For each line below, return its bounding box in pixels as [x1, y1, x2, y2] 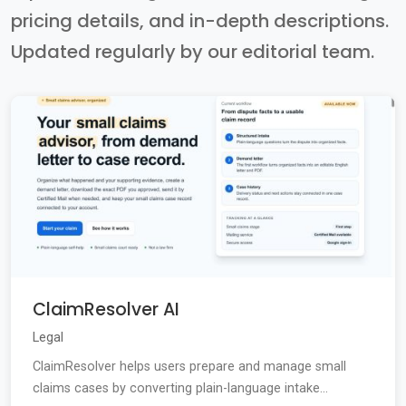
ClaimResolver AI [33, 297, 179, 323]
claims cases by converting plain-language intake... [33, 381, 328, 397]
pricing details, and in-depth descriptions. [11, 8, 389, 34]
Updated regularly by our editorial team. [11, 39, 374, 65]
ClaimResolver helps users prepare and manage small [33, 359, 346, 375]
